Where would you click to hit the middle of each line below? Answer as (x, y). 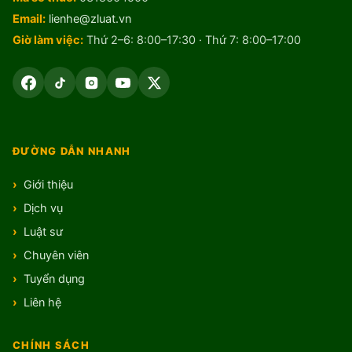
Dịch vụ (43, 209)
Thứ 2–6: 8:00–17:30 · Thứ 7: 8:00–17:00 (192, 40)
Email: (29, 19)
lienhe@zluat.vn (90, 19)
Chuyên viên (56, 256)
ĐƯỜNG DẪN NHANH (72, 151)
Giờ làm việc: (48, 40)
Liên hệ (42, 303)
